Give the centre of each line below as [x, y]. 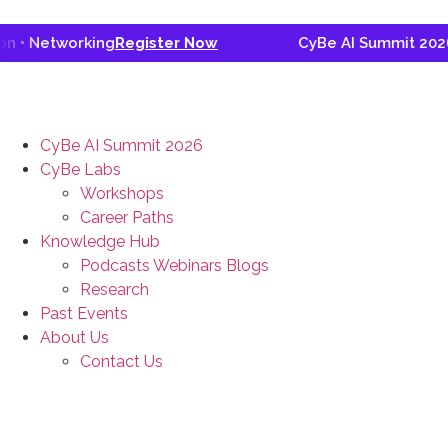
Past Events [84, 313]
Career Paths [127, 217]
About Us [74, 337]
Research [114, 289]
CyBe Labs [80, 169]
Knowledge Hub [100, 241]
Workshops [122, 193]
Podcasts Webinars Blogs [174, 265]
